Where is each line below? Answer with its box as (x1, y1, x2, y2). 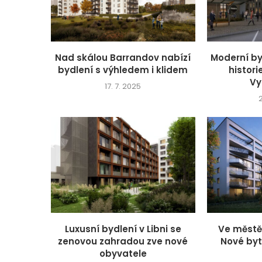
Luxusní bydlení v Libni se (64, 223, 181, 236)
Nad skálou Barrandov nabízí (55, 51, 191, 64)
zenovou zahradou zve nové (58, 235, 188, 248)
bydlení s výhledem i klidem (58, 63, 188, 76)
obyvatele (99, 247, 147, 260)
